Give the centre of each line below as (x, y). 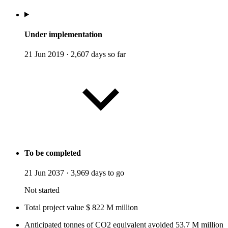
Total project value (54, 207)
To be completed (53, 153)
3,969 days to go (96, 173)
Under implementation (63, 35)
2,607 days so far (97, 54)
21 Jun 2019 (44, 54)
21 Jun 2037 (44, 173)
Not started (42, 190)
